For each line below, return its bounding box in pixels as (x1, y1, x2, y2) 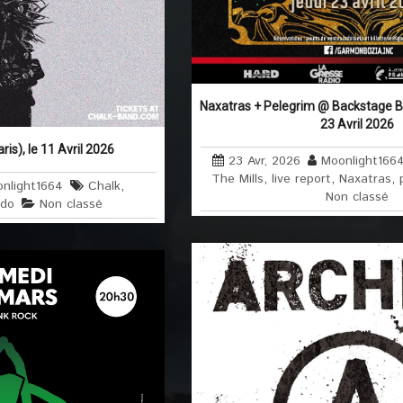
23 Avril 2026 (320, 117, 397, 132)
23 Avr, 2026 (228, 152, 300, 171)
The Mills (211, 170, 264, 189)
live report (272, 170, 331, 189)
